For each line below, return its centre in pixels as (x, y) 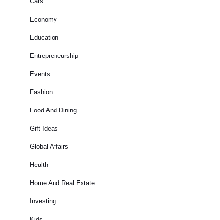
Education (44, 38)
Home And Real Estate (62, 183)
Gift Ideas (44, 128)
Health (39, 165)
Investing (43, 201)
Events (40, 74)
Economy (43, 19)
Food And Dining (53, 110)
